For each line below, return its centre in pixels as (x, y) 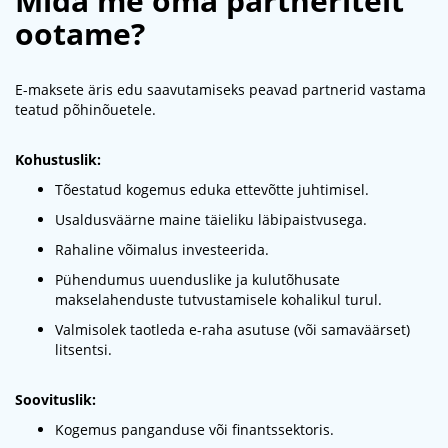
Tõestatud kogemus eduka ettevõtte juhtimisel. (212, 189)
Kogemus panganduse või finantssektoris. (194, 429)
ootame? (80, 33)
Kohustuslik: (58, 159)
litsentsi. (83, 349)
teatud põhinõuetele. (85, 109)
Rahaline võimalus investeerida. (162, 249)
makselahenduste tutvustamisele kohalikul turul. (218, 299)
